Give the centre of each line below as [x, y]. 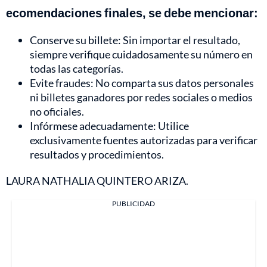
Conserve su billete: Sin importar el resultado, [135, 40]
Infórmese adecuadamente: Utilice [109, 126]
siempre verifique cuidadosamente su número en [141, 55]
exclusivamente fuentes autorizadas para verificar [144, 140]
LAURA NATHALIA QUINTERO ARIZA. [97, 181]
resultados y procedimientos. [97, 155]
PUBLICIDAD [133, 204]
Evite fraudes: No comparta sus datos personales [142, 83]
